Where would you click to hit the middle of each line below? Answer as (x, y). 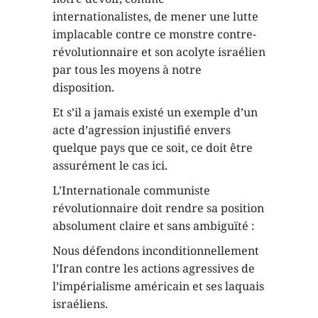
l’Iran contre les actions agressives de (154, 268)
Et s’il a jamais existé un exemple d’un (155, 112)
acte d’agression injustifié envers (142, 130)
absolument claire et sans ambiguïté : (154, 225)
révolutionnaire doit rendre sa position (158, 208)
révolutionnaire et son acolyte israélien (159, 51)
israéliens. (80, 303)
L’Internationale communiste (131, 190)
